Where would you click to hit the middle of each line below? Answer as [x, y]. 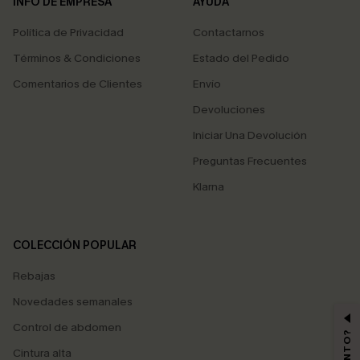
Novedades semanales [73, 302]
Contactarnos [229, 33]
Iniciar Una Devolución [250, 135]
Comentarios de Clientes [78, 84]
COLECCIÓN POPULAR [75, 245]
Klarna [209, 187]
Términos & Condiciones [77, 58]
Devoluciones [229, 110]
